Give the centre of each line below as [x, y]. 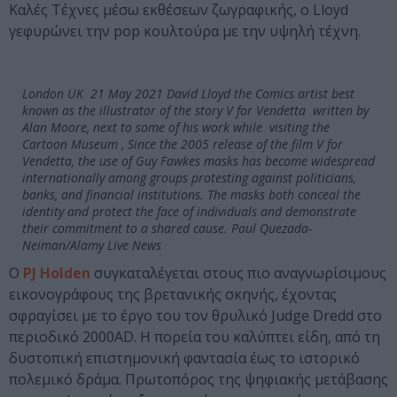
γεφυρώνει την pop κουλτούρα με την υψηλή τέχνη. [185, 31]
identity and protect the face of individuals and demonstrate [189, 211]
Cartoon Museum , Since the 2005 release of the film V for [183, 144]
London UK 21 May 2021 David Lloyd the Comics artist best [188, 93]
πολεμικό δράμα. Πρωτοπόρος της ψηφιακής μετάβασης [198, 379]
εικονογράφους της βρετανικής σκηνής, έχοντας [173, 294]
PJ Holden [57, 272]
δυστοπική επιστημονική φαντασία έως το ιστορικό [184, 358]
